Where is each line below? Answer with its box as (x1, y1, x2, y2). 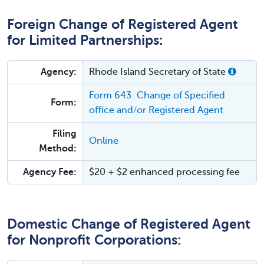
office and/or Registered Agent (89, 105, 223, 115)
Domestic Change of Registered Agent (7, 217, 250, 232)
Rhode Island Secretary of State (89, 67, 228, 77)
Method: (39, 143, 77, 154)
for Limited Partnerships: (7, 33, 163, 48)
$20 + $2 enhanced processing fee (89, 167, 240, 177)
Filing (52, 128, 77, 139)
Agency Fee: (23, 167, 77, 177)
